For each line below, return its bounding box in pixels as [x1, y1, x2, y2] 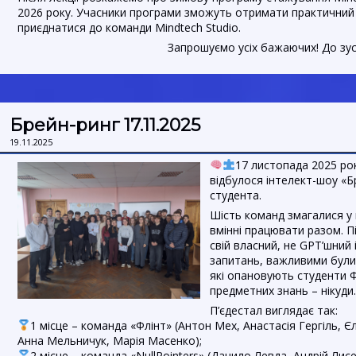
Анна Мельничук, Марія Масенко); [17, 332, 202, 348]
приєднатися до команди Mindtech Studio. [17, 19, 241, 35]
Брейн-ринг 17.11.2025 [10, 114, 200, 136]
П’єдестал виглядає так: [210, 302, 338, 318]
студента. [210, 187, 261, 203]
